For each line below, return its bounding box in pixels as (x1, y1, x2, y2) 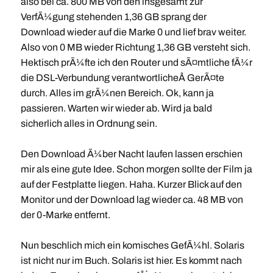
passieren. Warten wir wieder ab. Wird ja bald (20, 103, 212, 113)
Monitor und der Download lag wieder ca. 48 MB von (20, 194, 243, 205)
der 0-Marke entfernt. (20, 210, 110, 220)
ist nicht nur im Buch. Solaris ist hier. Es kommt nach (20, 255, 242, 266)
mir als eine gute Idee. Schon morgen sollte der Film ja (20, 164, 252, 174)
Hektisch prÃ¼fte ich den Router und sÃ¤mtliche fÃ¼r (20, 57, 252, 68)
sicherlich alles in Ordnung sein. (20, 118, 157, 129)
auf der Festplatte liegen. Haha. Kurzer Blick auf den (20, 179, 242, 190)
